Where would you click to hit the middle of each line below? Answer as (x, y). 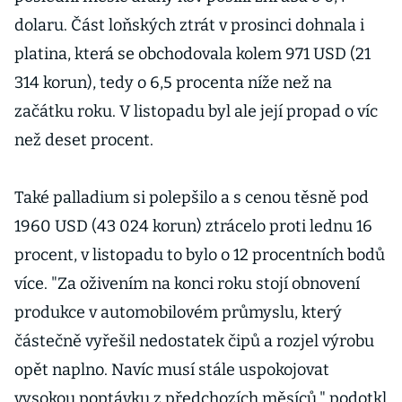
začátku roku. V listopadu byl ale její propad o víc (196, 111)
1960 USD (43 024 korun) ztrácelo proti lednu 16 (193, 226)
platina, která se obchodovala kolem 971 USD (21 (192, 54)
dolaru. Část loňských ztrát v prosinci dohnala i (189, 25)
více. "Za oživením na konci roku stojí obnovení (187, 284)
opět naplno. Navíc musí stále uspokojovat (172, 370)
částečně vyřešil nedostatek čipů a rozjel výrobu (194, 341)
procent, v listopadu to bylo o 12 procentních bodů (200, 255)
